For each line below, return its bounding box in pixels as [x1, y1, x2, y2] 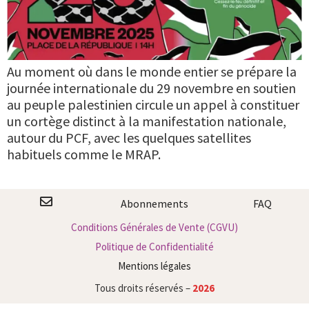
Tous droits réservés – [94, 281, 192, 295]
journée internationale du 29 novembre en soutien [7, 79, 296, 97]
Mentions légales [118, 259, 191, 273]
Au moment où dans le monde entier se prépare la [7, 63, 297, 81]
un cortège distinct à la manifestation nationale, [7, 112, 286, 130]
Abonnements [120, 197, 188, 211]
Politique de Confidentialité [95, 240, 214, 254]
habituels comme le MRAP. [7, 146, 161, 163]
